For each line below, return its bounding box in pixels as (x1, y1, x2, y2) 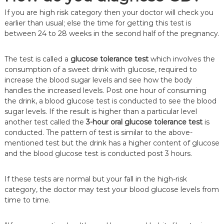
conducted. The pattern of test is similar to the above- (4, 128, 192, 137)
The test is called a (4, 54, 70, 63)
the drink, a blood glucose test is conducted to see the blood (4, 96, 216, 105)
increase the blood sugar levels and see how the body (4, 75, 192, 84)
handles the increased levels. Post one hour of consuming (4, 86, 206, 95)
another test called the (4, 117, 86, 126)
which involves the (148, 54, 215, 63)
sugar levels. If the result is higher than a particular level (4, 107, 197, 116)
